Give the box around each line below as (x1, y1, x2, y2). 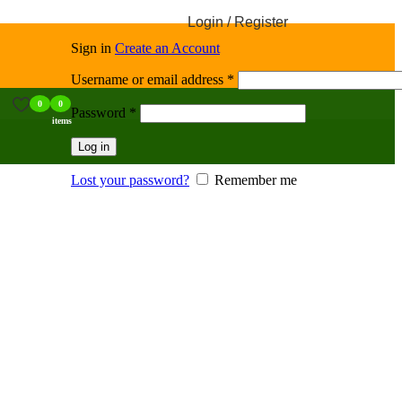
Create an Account (115, 40, 220, 56)
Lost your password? (71, 172, 189, 188)
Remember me (214, 172, 297, 188)
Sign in (71, 40, 115, 56)
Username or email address (71, 72, 227, 87)
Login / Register (187, 14, 288, 30)
